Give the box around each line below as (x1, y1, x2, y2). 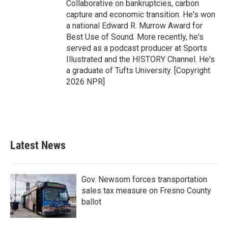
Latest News (10, 139, 66, 152)
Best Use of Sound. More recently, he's (66, 32, 204, 42)
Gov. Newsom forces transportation (81, 175, 207, 185)
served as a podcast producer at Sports (66, 43, 207, 53)
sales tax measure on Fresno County (81, 186, 211, 196)
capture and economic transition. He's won (66, 10, 215, 20)
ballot (81, 197, 101, 207)
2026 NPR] (66, 77, 105, 87)
